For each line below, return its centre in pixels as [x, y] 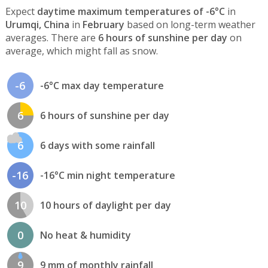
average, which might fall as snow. [81, 51]
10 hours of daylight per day [105, 205]
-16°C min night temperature [107, 176]
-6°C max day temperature [102, 86]
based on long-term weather [190, 24]
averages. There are [51, 37]
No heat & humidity [85, 235]
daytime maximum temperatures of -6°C [131, 11]
